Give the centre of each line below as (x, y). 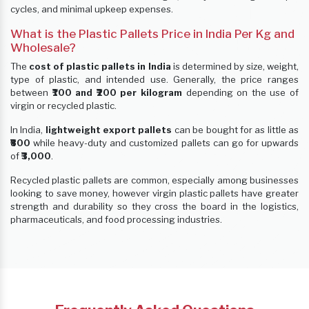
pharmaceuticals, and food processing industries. (116, 220)
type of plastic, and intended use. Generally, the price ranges (154, 80)
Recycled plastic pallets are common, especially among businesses (154, 180)
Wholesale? (43, 48)
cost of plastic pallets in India (101, 67)
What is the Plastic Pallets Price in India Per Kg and (152, 34)
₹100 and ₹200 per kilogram (117, 93)
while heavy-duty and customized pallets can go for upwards (165, 143)
